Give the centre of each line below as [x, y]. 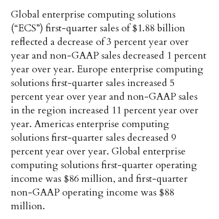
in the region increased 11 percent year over [105, 110]
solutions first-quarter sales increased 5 [93, 83]
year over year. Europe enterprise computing [107, 69]
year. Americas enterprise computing [90, 124]
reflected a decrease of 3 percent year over [100, 42]
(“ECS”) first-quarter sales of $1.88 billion [98, 28]
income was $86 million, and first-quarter [99, 179]
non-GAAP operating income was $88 [93, 193]
